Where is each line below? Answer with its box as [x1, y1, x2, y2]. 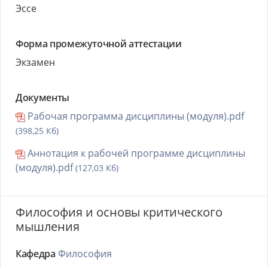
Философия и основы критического [16, 204, 223, 220]
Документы [16, 91, 69, 104]
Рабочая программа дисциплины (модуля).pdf [25, 109, 244, 123]
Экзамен [16, 56, 55, 69]
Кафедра [16, 247, 56, 260]
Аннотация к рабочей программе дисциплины [25, 147, 245, 160]
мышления [16, 218, 80, 234]
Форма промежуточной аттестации [16, 37, 182, 50]
